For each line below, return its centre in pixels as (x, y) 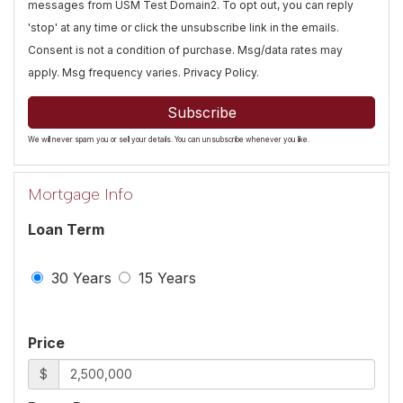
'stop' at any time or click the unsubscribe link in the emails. (184, 27)
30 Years (79, 278)
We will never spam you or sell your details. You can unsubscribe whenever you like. (169, 139)
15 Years (165, 278)
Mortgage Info (81, 194)
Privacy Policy (220, 72)
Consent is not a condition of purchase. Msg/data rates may (185, 49)
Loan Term (66, 229)
